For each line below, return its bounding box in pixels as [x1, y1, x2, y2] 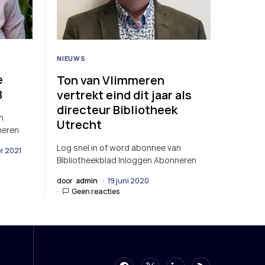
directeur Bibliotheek [57, 101, 177, 118]
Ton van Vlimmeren [57, 72, 164, 88]
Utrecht [57, 116, 102, 132]
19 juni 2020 [108, 175, 149, 186]
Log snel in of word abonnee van [57, 141, 181, 153]
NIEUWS [57, 53, 86, 63]
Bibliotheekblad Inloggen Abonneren [57, 154, 196, 166]
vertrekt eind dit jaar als [57, 86, 192, 103]
